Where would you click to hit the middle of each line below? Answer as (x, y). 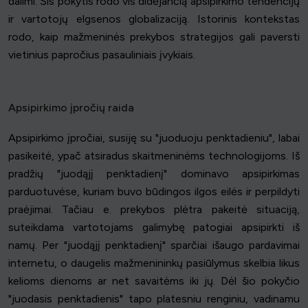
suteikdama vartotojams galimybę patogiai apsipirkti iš (154, 228)
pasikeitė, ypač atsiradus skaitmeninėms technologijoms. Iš (154, 156)
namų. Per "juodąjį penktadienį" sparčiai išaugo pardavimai (154, 245)
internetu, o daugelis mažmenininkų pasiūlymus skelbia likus (154, 263)
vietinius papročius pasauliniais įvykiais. (102, 55)
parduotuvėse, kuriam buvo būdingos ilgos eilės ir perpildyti (154, 192)
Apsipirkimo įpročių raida (71, 108)
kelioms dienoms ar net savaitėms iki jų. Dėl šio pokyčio (154, 281)
